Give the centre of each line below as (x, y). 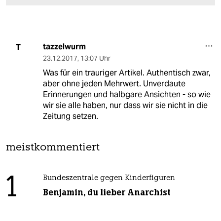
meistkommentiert (53, 148)
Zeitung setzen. (70, 116)
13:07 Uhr (95, 58)
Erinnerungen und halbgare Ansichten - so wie (127, 95)
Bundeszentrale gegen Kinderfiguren (109, 179)
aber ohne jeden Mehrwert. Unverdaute (114, 84)
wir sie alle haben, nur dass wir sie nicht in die (125, 106)
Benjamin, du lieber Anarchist (107, 193)
